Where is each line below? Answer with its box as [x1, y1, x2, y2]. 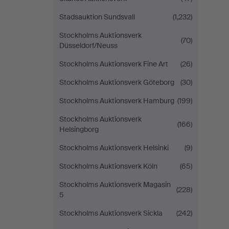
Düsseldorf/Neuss [59, 41, 118, 50]
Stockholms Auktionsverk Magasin [59, 180, 171, 189]
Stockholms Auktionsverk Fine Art [59, 59, 168, 68]
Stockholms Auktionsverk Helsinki [59, 143, 169, 152]
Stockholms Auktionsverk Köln [59, 162, 157, 171]
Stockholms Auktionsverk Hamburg [59, 96, 174, 105]
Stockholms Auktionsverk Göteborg [59, 78, 174, 87]
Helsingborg [59, 125, 99, 134]
